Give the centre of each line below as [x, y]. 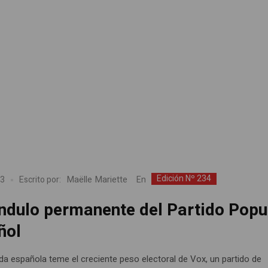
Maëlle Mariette [97, 180]
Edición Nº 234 [184, 178]
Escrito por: [40, 180]
